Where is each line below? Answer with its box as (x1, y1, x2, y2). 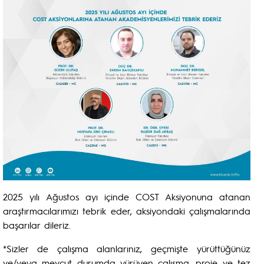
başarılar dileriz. (3, 219, 71, 231)
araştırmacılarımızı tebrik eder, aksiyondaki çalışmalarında (3, 204, 250, 217)
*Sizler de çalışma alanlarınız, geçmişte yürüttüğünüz (3, 242, 250, 255)
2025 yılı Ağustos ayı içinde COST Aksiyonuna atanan (3, 190, 250, 203)
